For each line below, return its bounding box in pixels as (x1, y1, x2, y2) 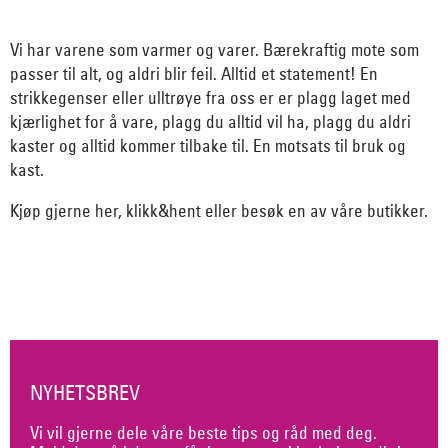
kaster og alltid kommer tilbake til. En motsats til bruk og (10, 135, 406, 157)
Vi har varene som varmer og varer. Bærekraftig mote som (10, 39, 419, 61)
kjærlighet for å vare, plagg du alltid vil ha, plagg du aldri (10, 111, 411, 133)
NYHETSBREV (30, 380, 140, 406)
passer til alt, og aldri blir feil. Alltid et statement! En (10, 63, 378, 85)
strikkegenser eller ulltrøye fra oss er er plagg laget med (10, 87, 411, 109)
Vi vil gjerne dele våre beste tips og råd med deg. (30, 421, 377, 443)
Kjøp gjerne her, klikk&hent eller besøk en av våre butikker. (10, 200, 432, 222)
